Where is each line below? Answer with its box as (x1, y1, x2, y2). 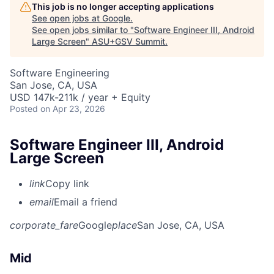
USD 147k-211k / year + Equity (10, 91, 150, 103)
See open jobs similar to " (32, 24, 134, 35)
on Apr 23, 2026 (40, 103, 105, 114)
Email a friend (54, 196, 117, 209)
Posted (10, 103, 38, 114)
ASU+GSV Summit (92, 35, 165, 46)
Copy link (45, 177, 89, 190)
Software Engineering (10, 66, 109, 79)
